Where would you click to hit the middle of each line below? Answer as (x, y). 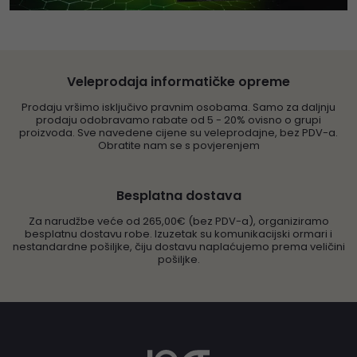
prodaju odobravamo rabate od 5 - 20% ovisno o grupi (178, 120)
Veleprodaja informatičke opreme (178, 81)
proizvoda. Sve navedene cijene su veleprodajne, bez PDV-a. (178, 132)
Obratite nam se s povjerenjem (178, 145)
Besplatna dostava (178, 195)
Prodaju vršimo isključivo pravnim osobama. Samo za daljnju (178, 107)
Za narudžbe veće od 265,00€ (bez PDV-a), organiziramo (178, 221)
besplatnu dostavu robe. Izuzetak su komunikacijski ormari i (178, 233)
